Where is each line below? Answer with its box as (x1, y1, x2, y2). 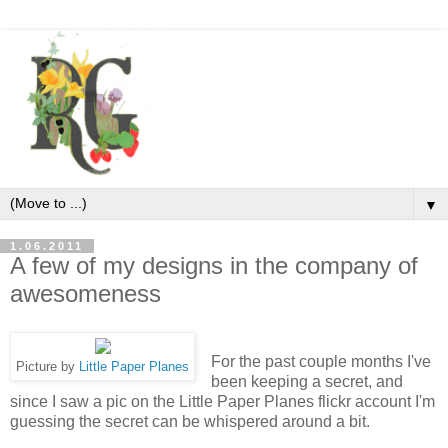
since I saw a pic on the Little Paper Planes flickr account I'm (10, 392, 435, 410)
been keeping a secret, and (210, 372, 403, 390)
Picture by (16, 359, 79, 374)
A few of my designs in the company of (10, 251, 418, 279)
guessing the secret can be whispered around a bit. (10, 412, 370, 430)
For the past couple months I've (210, 352, 431, 370)
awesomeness (10, 279, 161, 307)
